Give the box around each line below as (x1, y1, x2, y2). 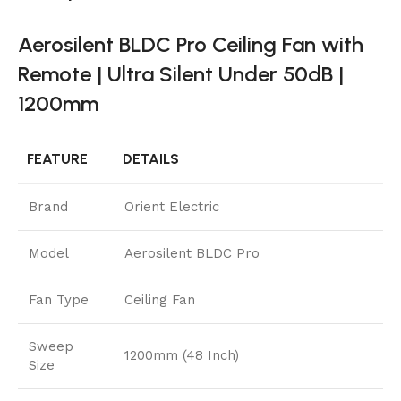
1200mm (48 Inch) (124, 347, 239, 364)
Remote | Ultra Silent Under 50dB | (18, 61, 344, 88)
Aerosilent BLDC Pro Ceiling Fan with (18, 31, 363, 58)
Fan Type (29, 292, 89, 309)
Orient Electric (124, 199, 219, 216)
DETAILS (123, 150, 179, 168)
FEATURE (27, 150, 88, 168)
